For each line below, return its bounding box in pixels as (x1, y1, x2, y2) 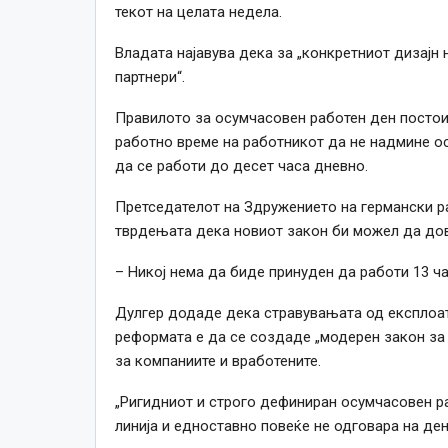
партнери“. (114, 67, 185, 86)
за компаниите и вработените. (114, 351, 321, 370)
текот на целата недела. (114, 2, 282, 21)
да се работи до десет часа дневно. (114, 156, 368, 175)
